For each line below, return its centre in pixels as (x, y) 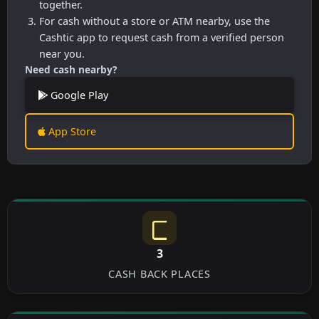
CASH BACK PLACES (159, 273)
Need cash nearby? (71, 69)
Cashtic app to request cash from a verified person (162, 37)
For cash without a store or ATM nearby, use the (155, 21)
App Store (71, 131)
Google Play (78, 95)
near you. (62, 53)
